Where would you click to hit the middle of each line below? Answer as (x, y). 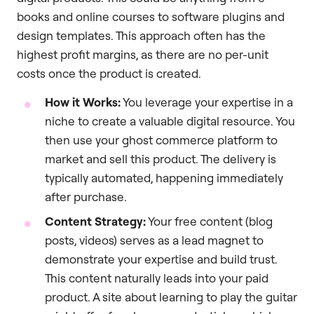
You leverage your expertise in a (207, 102)
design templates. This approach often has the (141, 35)
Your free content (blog (209, 221)
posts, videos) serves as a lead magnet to (154, 240)
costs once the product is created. (109, 73)
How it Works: (83, 102)
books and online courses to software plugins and (151, 16)
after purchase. (86, 197)
